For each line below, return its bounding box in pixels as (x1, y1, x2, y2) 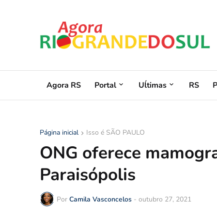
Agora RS (46, 79, 81, 91)
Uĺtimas (139, 79, 167, 91)
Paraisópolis (40, 163, 136, 186)
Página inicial (40, 128, 78, 137)
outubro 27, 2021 (139, 194, 191, 204)
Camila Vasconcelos (69, 194, 132, 204)
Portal (94, 79, 116, 91)
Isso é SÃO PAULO (86, 128, 145, 137)
